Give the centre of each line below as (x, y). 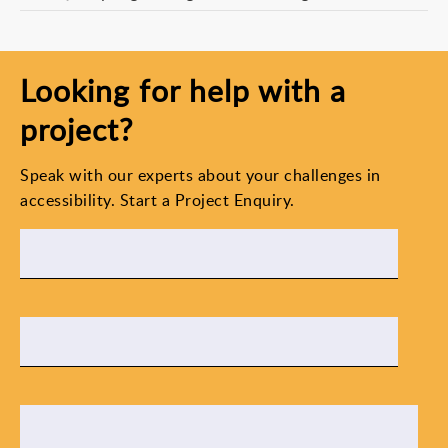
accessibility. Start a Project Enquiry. (157, 200)
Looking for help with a (183, 90)
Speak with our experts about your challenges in (200, 175)
